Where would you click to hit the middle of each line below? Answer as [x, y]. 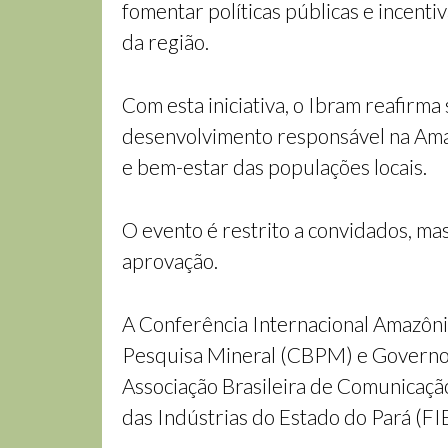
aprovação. [170, 260]
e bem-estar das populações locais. [274, 166]
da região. [165, 41]
